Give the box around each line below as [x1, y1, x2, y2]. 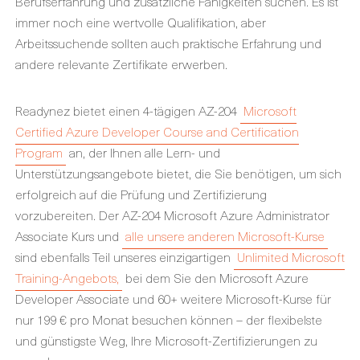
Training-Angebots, [15, 268, 119, 287]
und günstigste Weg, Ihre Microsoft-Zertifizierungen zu [15, 330, 317, 350]
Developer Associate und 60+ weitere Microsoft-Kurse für [15, 288, 331, 308]
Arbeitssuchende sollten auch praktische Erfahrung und [15, 33, 321, 52]
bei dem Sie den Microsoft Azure [122, 268, 309, 287]
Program [15, 142, 63, 162]
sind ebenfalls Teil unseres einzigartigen [15, 247, 234, 266]
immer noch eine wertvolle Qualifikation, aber [15, 12, 266, 31]
